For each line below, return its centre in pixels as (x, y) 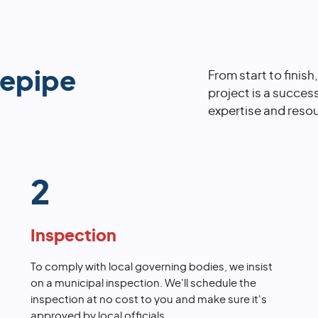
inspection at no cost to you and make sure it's (148, 300)
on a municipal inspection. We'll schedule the (143, 284)
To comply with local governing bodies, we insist (151, 268)
